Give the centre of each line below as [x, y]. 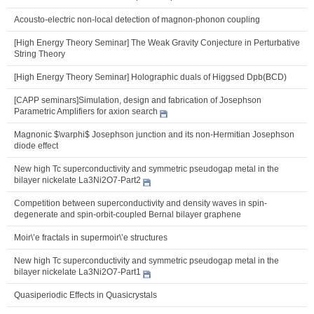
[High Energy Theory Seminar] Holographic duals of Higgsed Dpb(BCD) [150, 77]
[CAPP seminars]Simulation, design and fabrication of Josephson [138, 100]
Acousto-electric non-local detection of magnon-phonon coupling [137, 19]
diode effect [36, 145]
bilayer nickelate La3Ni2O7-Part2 [77, 180]
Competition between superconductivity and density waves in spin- [141, 203]
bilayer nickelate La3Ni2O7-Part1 [77, 272]
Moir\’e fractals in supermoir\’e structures [91, 237]
